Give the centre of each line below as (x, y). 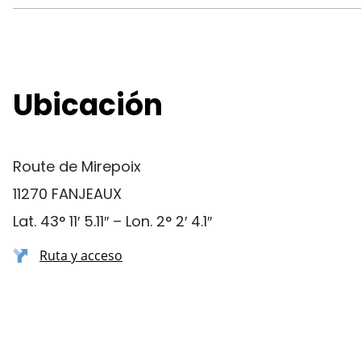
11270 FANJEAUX (67, 194)
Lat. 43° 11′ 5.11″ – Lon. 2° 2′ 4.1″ (112, 221)
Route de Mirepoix (77, 166)
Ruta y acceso (81, 255)
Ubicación (88, 105)
